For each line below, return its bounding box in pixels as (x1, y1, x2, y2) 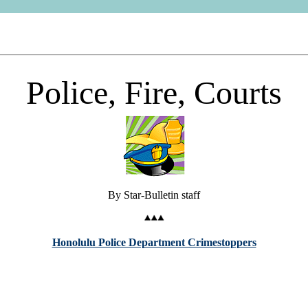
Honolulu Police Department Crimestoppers (52, 236, 256, 248)
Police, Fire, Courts (26, 74, 282, 111)
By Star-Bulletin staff (108, 188, 200, 201)
